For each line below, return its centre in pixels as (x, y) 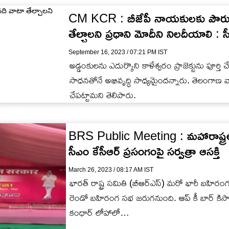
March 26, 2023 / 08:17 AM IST (111, 169)
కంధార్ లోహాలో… (99, 212)
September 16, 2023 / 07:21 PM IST (118, 52)
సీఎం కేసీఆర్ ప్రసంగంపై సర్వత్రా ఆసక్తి (144, 151)
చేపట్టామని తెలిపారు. (103, 95)
